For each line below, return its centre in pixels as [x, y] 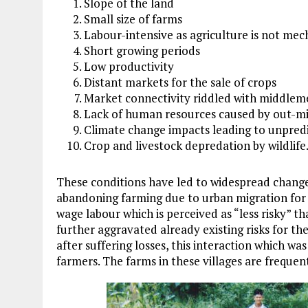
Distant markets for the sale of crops [180, 82]
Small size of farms [133, 19]
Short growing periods [142, 50]
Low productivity [129, 66]
